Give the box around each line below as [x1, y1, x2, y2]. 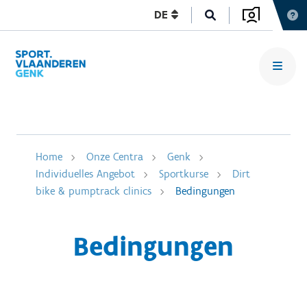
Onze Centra [86, 150, 143, 163]
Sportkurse [159, 167, 208, 180]
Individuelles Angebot [36, 167, 135, 180]
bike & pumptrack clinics [36, 184, 151, 197]
